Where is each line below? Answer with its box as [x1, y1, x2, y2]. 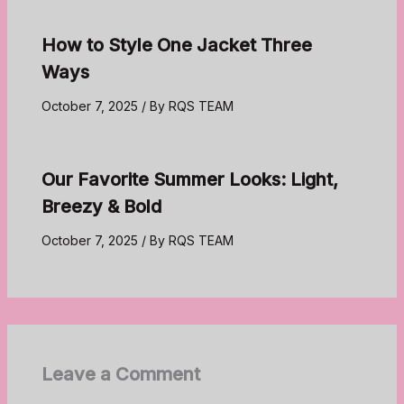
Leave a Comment [41, 362, 200, 385]
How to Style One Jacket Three [41, 33, 312, 56]
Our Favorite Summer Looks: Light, [41, 168, 338, 190]
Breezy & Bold [41, 195, 161, 217]
